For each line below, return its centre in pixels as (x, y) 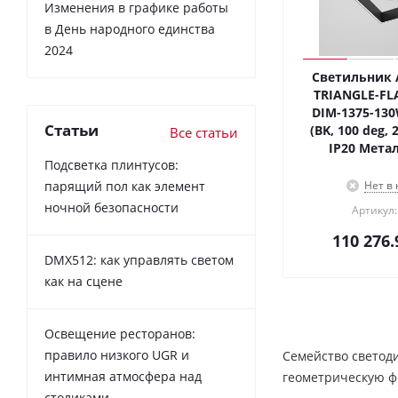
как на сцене (84, 281)
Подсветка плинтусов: (111, 164)
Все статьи (204, 132)
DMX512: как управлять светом (139, 259)
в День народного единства (130, 28)
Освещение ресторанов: (120, 333)
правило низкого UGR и (117, 354)
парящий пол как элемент (125, 186)
